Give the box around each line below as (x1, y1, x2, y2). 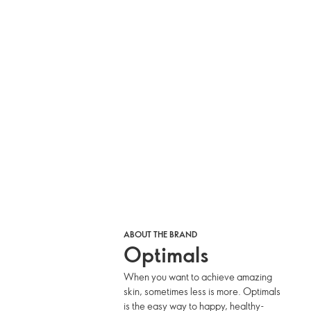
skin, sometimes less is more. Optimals (124, 285, 281, 298)
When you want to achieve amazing (124, 270, 273, 283)
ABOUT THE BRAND (124, 228, 198, 239)
